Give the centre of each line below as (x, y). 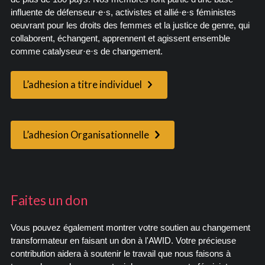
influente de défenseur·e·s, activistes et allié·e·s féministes (123, 12)
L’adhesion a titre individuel (82, 85)
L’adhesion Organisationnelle (86, 135)
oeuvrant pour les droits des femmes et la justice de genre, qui (130, 25)
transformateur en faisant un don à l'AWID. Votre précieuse (123, 240)
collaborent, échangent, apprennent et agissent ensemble (120, 38)
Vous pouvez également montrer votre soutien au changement (130, 227)
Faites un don (49, 200)
